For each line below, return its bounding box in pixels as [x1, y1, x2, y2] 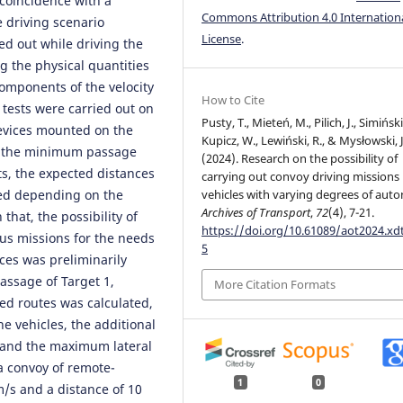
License [201, 30, 242, 47]
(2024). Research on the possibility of [201, 149, 399, 166]
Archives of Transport [201, 203, 311, 220]
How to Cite [201, 91, 265, 108]
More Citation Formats [214, 276, 336, 293]
